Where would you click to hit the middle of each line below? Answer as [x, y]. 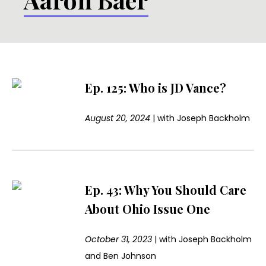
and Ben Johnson [121, 256]
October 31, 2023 [119, 240]
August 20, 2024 [118, 118]
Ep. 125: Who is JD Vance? [156, 88]
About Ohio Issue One [148, 209]
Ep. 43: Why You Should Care [166, 190]
